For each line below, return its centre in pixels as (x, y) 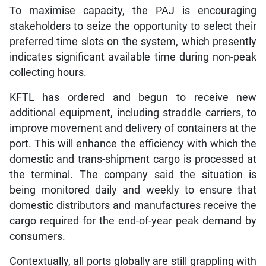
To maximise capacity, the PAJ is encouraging (133, 10)
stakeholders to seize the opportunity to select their (133, 26)
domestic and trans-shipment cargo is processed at (133, 159)
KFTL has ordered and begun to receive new (133, 97)
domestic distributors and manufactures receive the (133, 205)
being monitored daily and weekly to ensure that (133, 190)
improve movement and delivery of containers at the (133, 128)
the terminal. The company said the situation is (133, 174)
